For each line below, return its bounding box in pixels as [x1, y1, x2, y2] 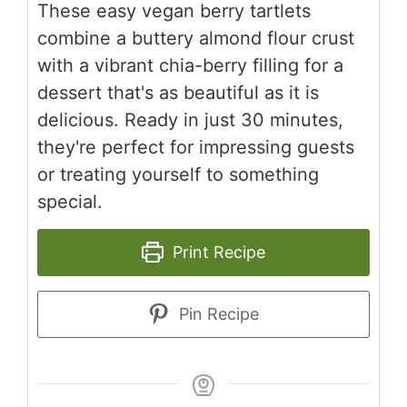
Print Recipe [167, 242, 265, 262]
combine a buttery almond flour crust [37, 26, 354, 49]
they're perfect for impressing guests [37, 135, 354, 158]
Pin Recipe [174, 303, 259, 323]
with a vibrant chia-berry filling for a [37, 54, 343, 76]
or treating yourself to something [37, 163, 319, 185]
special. [37, 190, 103, 213]
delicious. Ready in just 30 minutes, [37, 108, 343, 131]
